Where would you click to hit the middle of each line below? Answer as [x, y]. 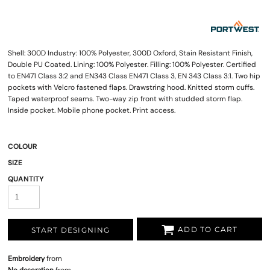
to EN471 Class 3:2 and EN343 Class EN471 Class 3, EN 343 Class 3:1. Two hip [134, 76]
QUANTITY [26, 179]
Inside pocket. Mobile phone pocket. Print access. [92, 110]
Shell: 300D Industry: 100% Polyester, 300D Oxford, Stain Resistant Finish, [130, 53]
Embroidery [26, 259]
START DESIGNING [71, 230]
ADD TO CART [208, 230]
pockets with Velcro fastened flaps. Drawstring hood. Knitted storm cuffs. [131, 87]
